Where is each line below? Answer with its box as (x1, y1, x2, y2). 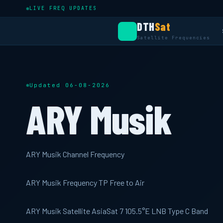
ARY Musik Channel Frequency (26, 149, 124, 159)
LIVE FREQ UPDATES (29, 5, 97, 11)
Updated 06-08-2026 (29, 82, 110, 89)
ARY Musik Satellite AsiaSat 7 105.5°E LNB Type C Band (26, 206, 208, 216)
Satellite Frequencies (137, 35, 210, 41)
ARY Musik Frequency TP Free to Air (26, 178, 144, 187)
